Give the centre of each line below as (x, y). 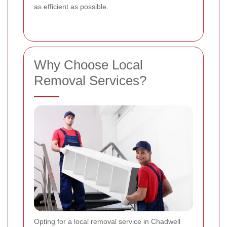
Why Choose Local (88, 65)
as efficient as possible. (71, 7)
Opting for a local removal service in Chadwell (107, 222)
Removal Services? (90, 81)
